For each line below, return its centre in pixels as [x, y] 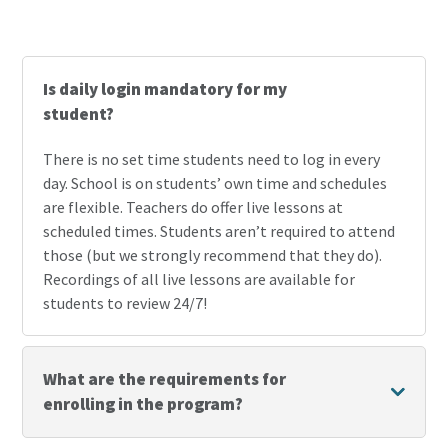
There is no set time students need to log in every [212, 159]
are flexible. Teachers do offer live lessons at [193, 207]
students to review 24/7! [125, 303]
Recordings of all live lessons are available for [199, 279]
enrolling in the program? [143, 404]
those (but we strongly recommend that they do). [213, 255]
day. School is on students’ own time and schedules [215, 183]
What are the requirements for [165, 379]
